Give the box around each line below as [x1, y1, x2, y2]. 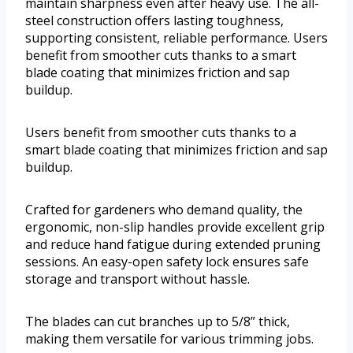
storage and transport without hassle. [25, 270, 250, 288]
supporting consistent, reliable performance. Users [25, 29, 328, 47]
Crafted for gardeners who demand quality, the [25, 201, 303, 219]
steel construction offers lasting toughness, [25, 12, 284, 30]
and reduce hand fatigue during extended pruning [25, 236, 321, 254]
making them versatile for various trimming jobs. [25, 330, 314, 348]
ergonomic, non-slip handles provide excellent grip [25, 218, 325, 236]
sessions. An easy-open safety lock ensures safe [25, 253, 309, 271]
